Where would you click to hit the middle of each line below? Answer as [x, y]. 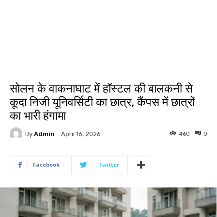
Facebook [46, 164]
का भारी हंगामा [38, 116]
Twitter [109, 164]
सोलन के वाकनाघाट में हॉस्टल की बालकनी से [101, 89]
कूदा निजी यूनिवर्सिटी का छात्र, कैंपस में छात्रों [102, 102]
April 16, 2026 [81, 134]
